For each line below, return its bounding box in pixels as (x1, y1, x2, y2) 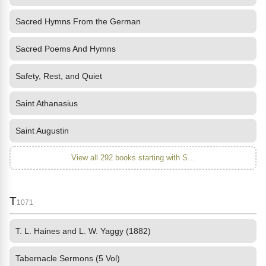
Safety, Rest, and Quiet (15, 71, 102, 81)
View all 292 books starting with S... (71, 153, 195, 162)
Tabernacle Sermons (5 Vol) (15, 254, 120, 263)
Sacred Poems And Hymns (15, 44, 116, 53)
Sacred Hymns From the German (15, 17, 141, 26)
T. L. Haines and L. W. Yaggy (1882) (15, 226, 151, 236)
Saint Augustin (15, 126, 69, 135)
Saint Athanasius (15, 99, 78, 108)
